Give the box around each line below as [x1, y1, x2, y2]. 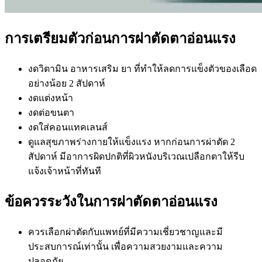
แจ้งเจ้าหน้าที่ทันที [28, 166, 101, 176]
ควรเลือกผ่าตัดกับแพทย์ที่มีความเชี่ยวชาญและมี [28, 226, 223, 237]
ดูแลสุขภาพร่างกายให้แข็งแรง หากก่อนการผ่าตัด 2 [28, 136, 235, 147]
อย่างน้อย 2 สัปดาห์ [28, 78, 105, 88]
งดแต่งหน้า [28, 92, 73, 103]
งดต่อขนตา [28, 107, 74, 118]
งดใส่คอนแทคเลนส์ [28, 122, 108, 132]
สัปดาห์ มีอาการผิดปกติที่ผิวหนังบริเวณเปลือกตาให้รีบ [28, 151, 244, 161]
